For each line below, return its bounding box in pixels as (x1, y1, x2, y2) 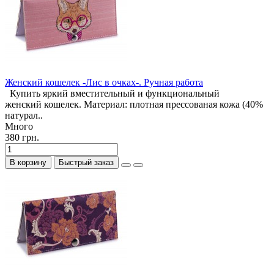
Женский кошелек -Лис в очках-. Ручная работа (5, 77, 203, 88)
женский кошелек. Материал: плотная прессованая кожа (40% (5, 99, 263, 110)
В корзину (10, 158, 46, 168)
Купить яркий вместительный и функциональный (5, 88, 220, 99)
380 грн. (5, 132, 39, 143)
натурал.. (5, 110, 43, 121)
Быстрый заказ (59, 158, 114, 168)
